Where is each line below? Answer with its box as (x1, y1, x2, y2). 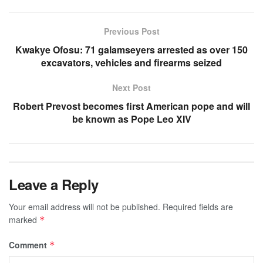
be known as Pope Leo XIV (72, 112, 191, 126)
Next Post (112, 81, 151, 93)
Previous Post (103, 25, 160, 37)
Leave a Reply (9, 174, 99, 194)
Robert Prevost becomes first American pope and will (13, 99, 250, 113)
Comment (9, 238, 49, 251)
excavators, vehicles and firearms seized (41, 55, 222, 69)
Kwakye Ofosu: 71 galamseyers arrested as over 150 (15, 42, 248, 56)
